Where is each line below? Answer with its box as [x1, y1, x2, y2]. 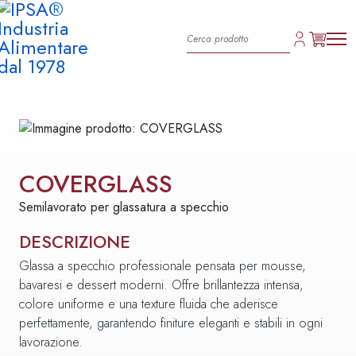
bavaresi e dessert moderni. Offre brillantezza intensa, [19, 276, 304, 294]
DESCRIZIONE [19, 230, 130, 254]
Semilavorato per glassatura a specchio [19, 198, 229, 216]
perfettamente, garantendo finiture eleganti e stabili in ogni [19, 314, 323, 332]
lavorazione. [19, 333, 83, 351]
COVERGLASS [19, 167, 172, 201]
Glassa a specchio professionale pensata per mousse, [19, 257, 306, 275]
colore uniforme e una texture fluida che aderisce [19, 295, 278, 313]
